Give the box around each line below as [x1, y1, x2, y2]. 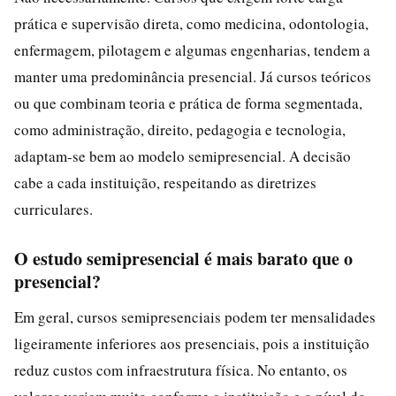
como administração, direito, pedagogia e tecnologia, [14, 118, 346, 140]
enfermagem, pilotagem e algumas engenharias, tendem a [14, 39, 370, 60]
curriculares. [14, 198, 93, 219]
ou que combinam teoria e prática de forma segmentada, [14, 92, 362, 113]
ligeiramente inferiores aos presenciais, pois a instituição [14, 332, 369, 354]
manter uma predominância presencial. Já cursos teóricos [14, 65, 371, 87]
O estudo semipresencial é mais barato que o [14, 245, 353, 271]
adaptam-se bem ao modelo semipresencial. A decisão [14, 145, 351, 166]
